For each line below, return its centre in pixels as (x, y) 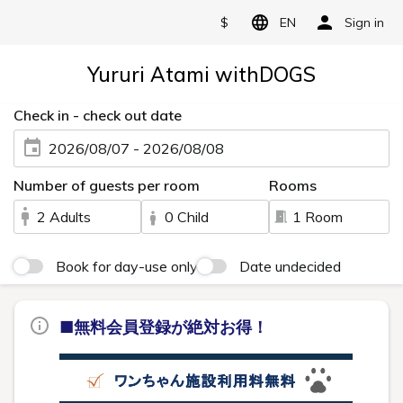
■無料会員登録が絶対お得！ (164, 327)
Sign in (364, 22)
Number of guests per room (107, 185)
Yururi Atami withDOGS (201, 74)
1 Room (318, 217)
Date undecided (290, 266)
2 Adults (64, 217)
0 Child (187, 217)
